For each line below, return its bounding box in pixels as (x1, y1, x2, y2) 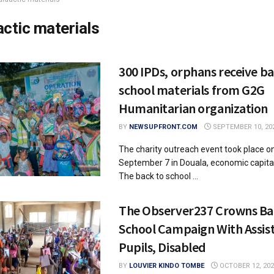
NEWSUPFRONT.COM (129, 123, 198, 131)
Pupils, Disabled (119, 239, 206, 256)
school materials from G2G (119, 81, 265, 98)
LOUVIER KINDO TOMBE (129, 262, 204, 270)
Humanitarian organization (119, 100, 268, 117)
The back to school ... (119, 171, 198, 181)
